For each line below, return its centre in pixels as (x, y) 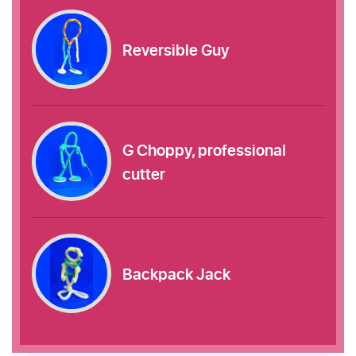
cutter (144, 173)
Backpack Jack (176, 273)
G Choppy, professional (204, 149)
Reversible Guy (176, 49)
